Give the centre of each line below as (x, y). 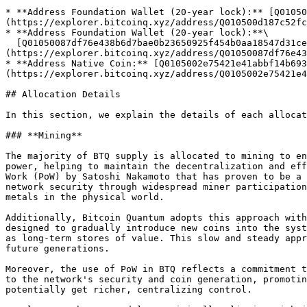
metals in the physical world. (85, 197)
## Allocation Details (63, 94)
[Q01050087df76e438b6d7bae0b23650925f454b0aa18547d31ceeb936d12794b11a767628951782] (11, 43)
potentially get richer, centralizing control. (129, 290)
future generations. (58, 248)
